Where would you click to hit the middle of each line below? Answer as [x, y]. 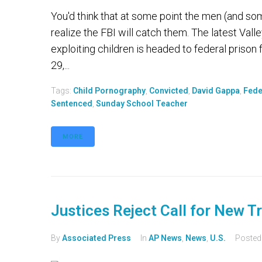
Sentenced [72, 104]
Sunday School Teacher [142, 104]
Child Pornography [109, 91]
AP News [165, 238]
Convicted [169, 91]
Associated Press [96, 238]
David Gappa [216, 91]
